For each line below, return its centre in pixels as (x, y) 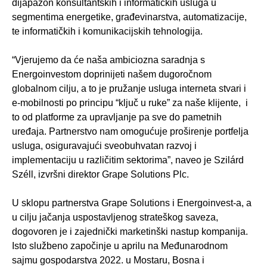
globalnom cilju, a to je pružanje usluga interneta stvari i (129, 89)
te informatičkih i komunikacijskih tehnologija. (107, 32)
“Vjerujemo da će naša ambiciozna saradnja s (108, 60)
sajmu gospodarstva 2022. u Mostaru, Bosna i (108, 260)
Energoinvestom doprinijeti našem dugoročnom (112, 74)
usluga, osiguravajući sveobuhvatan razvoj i (104, 146)
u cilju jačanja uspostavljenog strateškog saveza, (115, 218)
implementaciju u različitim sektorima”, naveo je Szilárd (128, 160)
